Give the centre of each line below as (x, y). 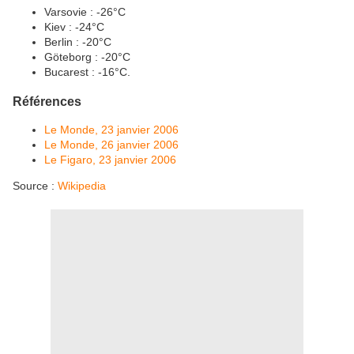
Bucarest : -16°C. (87, 72)
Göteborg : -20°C (87, 56)
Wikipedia (82, 186)
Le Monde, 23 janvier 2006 (111, 130)
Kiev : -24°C (74, 26)
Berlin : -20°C (78, 41)
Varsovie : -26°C (85, 11)
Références (47, 101)
